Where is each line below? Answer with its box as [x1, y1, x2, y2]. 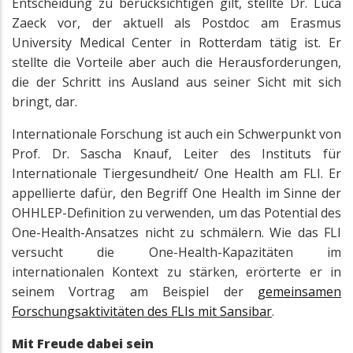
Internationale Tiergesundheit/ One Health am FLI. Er [12, 165, 341, 183]
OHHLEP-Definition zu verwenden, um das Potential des [12, 204, 341, 222]
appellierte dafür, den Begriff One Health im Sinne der [12, 184, 341, 203]
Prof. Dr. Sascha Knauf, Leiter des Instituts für [12, 145, 341, 163]
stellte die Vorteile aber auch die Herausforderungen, [12, 54, 341, 72]
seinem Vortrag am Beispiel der [12, 283, 258, 301]
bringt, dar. [12, 93, 80, 111]
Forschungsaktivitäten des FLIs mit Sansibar [12, 303, 272, 321]
